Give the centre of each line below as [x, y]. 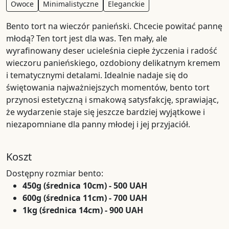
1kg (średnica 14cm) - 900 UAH [83, 210]
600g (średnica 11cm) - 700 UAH [85, 198]
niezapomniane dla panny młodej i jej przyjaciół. [98, 124]
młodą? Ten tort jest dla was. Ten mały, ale [87, 39]
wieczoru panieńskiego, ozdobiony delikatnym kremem [113, 63]
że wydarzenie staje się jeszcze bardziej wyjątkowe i [106, 112]
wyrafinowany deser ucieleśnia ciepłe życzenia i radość [112, 51]
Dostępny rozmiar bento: [55, 174]
